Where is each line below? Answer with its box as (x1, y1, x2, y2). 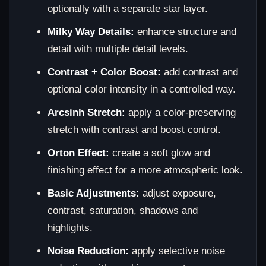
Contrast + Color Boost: (47, 66, 161, 78)
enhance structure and (134, 26, 237, 38)
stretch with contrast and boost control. (47, 124, 221, 136)
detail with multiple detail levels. (47, 43, 189, 55)
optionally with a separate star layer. (47, 3, 208, 15)
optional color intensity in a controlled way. (47, 84, 236, 96)
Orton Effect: (47, 147, 110, 159)
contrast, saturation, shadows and (47, 205, 198, 217)
